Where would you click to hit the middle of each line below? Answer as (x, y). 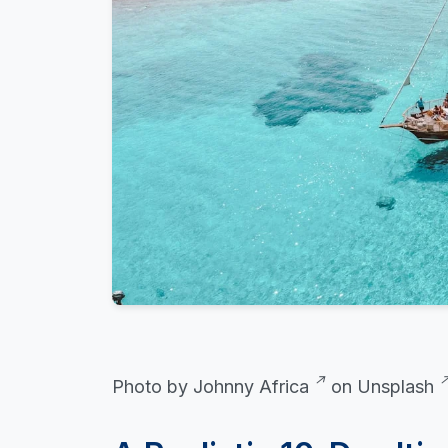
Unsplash (395, 387)
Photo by (152, 387)
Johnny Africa (251, 387)
